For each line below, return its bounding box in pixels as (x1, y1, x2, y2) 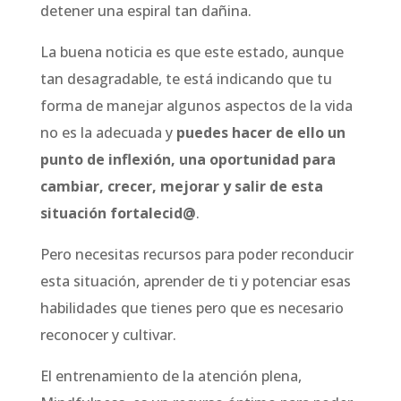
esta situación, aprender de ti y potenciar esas (39, 271, 351, 291)
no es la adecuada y (39, 123, 176, 142)
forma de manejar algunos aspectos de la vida (39, 96, 353, 115)
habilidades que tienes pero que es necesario (39, 298, 344, 318)
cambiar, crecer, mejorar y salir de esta (39, 176, 323, 196)
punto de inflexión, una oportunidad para (39, 149, 336, 169)
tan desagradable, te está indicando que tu (39, 69, 332, 89)
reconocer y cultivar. (39, 325, 176, 345)
